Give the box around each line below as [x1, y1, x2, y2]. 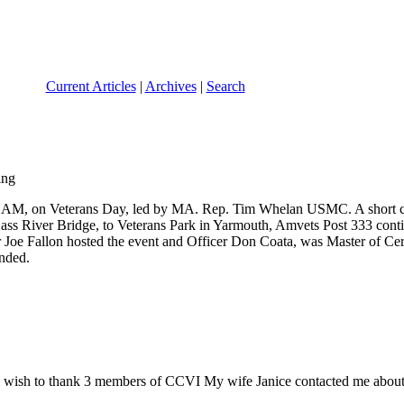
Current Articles [45, 78, 136, 94]
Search [206, 78, 245, 94]
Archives [144, 78, 197, 94]
